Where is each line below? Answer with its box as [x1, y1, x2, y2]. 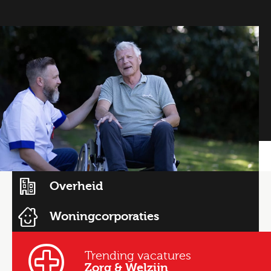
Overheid [50, 179, 103, 193]
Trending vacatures [85, 249, 191, 263]
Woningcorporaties [50, 209, 159, 223]
